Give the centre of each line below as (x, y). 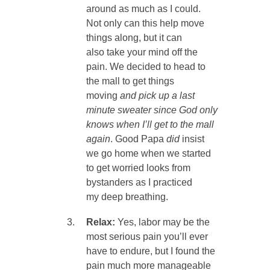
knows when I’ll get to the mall (150, 125)
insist (193, 139)
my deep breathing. (127, 197)
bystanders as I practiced (139, 183)
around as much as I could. (143, 9)
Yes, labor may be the (162, 222)
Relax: (100, 222)
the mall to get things (130, 81)
